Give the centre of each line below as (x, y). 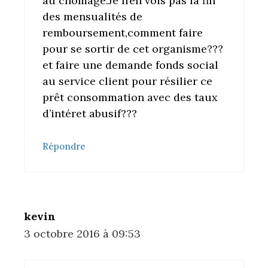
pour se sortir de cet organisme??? (133, 49)
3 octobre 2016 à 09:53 (82, 234)
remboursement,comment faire (123, 33)
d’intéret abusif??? (90, 114)
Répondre (64, 147)
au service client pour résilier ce (127, 81)
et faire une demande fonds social (130, 65)
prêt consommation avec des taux (130, 98)
